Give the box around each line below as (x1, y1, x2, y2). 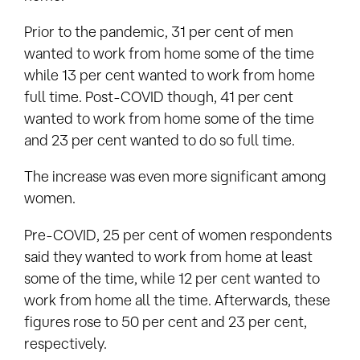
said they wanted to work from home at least (24, 247, 313, 264)
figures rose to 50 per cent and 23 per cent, (24, 313, 307, 329)
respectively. (24, 334, 107, 351)
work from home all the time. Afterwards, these (24, 291, 330, 308)
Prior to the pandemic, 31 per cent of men (24, 22, 293, 39)
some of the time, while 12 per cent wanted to (24, 269, 320, 286)
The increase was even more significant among (24, 168, 326, 185)
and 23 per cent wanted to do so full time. (24, 131, 295, 148)
